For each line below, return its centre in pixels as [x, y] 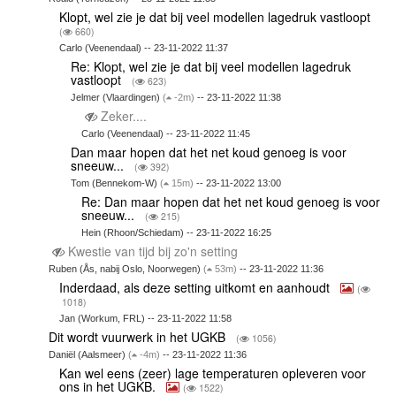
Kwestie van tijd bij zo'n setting [152, 251]
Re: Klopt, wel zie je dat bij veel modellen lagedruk [210, 67]
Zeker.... [124, 116]
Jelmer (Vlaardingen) [116, 98]
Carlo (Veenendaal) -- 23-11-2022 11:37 [144, 48]
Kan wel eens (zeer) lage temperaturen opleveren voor [213, 373]
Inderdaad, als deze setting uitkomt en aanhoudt [197, 288]
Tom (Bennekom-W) [115, 183]
